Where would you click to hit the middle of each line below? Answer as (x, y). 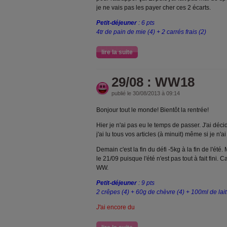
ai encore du (118, 207)
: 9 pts (146, 183)
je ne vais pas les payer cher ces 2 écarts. (154, 8)
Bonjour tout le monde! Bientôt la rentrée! (153, 110)
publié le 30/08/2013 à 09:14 (146, 93)
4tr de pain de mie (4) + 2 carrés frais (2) (151, 32)
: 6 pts (146, 23)
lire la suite (117, 52)
